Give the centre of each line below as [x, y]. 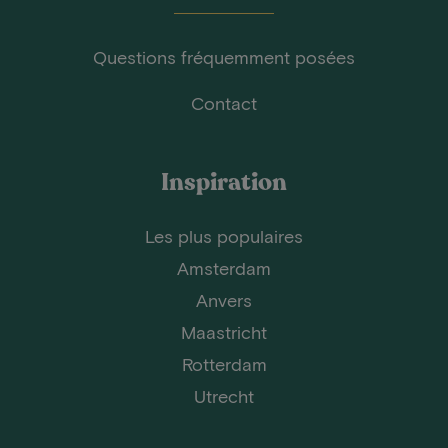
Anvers [224, 299]
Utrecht [224, 395]
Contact [224, 102]
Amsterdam [224, 267]
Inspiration [224, 182]
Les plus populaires [224, 235]
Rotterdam [224, 363]
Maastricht [224, 331]
